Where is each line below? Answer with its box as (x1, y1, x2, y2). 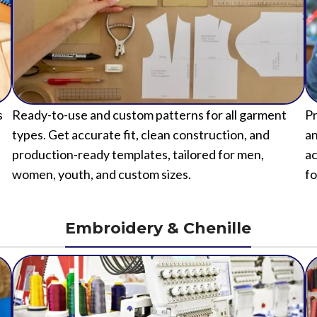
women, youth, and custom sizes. (11, 166, 191, 183)
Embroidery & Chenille (65, 219, 252, 238)
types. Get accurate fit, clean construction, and (11, 127, 270, 143)
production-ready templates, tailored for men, (11, 146, 264, 163)
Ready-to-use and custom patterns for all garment (11, 107, 287, 123)
